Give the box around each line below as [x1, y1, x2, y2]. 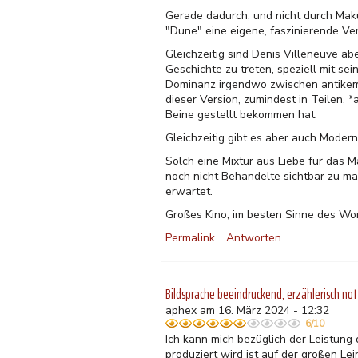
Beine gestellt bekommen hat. [165, 107, 317, 122]
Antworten [226, 230, 281, 245]
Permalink [165, 230, 215, 245]
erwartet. [165, 184, 213, 199]
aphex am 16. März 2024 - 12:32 [165, 303, 329, 318]
